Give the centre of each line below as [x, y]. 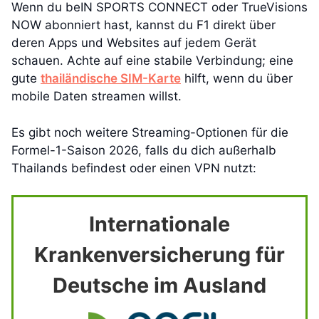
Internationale [159, 224]
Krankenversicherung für [159, 255]
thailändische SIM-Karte [111, 79]
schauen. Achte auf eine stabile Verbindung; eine [152, 61]
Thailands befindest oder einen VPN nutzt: [134, 168]
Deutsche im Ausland [159, 286]
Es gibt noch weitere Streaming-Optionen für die [150, 132]
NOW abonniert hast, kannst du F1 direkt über [143, 25]
